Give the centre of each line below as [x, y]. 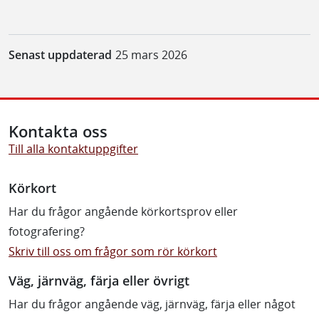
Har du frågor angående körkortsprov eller [123, 211]
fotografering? [47, 231]
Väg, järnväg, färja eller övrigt [99, 280]
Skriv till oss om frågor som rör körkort [113, 251]
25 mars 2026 [151, 54]
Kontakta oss [58, 131]
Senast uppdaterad [60, 54]
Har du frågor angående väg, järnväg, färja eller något [152, 304]
